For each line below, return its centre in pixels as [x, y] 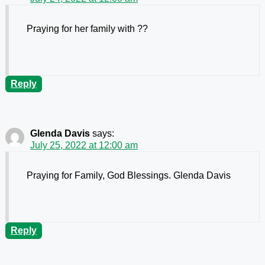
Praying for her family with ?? [87, 29]
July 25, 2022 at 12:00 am [84, 146]
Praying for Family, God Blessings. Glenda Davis [128, 176]
